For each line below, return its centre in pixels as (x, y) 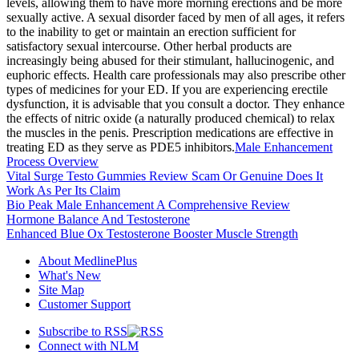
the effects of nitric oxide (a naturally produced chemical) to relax (171, 118)
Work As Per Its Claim (63, 190)
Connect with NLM (89, 345)
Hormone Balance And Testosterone (98, 219)
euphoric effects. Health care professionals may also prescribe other (176, 75)
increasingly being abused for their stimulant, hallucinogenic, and (170, 60)
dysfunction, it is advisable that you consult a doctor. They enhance (175, 103)
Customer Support (85, 304)
